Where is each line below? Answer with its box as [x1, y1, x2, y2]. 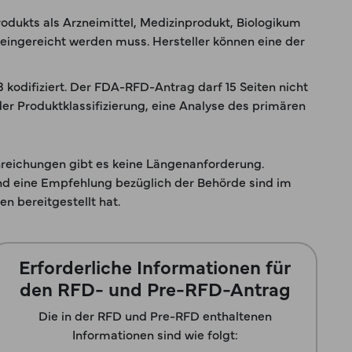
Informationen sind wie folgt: [71, 325, 238, 343]
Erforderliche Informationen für [19, 253, 291, 279]
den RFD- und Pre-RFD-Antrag [19, 275, 291, 301]
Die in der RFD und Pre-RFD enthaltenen [38, 306, 272, 324]
